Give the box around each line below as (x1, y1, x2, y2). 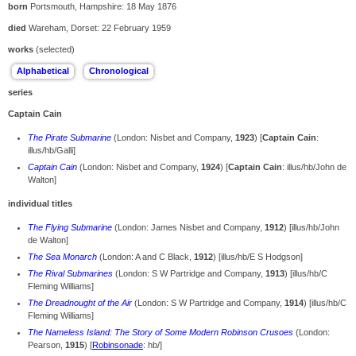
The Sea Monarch (28, 252, 97, 262)
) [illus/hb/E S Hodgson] (213, 252, 303, 262)
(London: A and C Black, (97, 252, 194, 262)
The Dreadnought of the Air (28, 298, 132, 308)
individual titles (8, 199, 72, 209)
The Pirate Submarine (28, 133, 111, 143)
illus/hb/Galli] (28, 145, 75, 156)
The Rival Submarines (28, 269, 113, 279)
